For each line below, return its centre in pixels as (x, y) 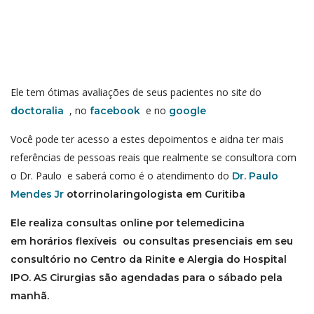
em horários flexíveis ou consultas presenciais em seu (152, 241)
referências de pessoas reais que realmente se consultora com (153, 157)
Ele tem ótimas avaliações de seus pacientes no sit (126, 92)
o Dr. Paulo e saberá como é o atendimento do (121, 175)
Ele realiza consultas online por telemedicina (128, 223)
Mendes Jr (37, 194)
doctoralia (37, 110)
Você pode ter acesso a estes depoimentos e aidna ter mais (147, 139)
